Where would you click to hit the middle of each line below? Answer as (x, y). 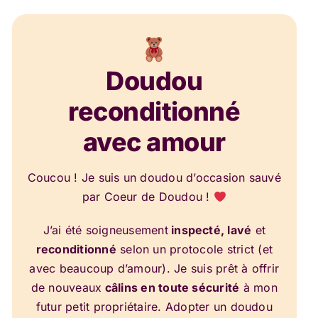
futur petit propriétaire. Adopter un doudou (154, 307)
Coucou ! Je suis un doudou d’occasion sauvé (154, 177)
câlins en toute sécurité (171, 287)
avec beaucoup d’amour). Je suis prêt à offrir (154, 268)
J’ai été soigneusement (105, 230)
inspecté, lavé (210, 230)
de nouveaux (66, 287)
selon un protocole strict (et (194, 249)
